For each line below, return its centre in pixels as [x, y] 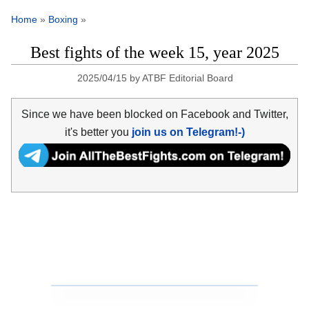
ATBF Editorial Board [188, 78]
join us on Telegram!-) [188, 132]
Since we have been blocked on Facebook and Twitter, [154, 114]
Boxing [63, 20]
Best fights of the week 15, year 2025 [154, 53]
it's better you [98, 132]
